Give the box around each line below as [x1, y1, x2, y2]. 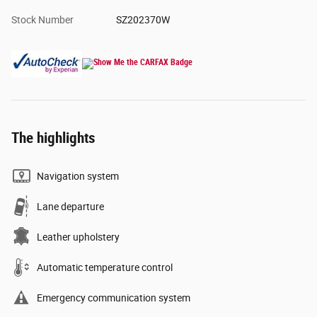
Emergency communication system [37, 292, 190, 304]
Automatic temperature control [37, 262, 173, 274]
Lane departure [37, 201, 104, 213]
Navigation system [37, 171, 119, 183]
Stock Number [11, 14, 74, 26]
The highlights [11, 129, 96, 147]
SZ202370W [115, 14, 170, 26]
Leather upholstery [37, 231, 120, 243]
